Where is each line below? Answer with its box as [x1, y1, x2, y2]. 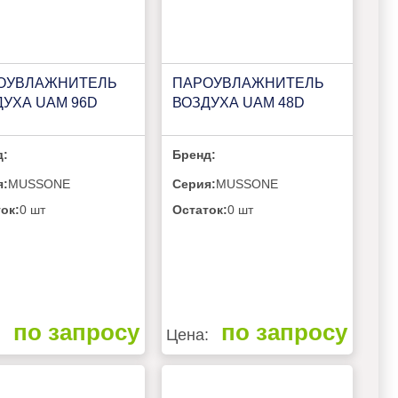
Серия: [171, 177, 216, 192]
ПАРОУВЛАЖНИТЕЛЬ [172, 75, 325, 91]
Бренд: [171, 147, 216, 163]
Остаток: [171, 203, 227, 218]
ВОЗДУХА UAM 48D [172, 94, 306, 110]
